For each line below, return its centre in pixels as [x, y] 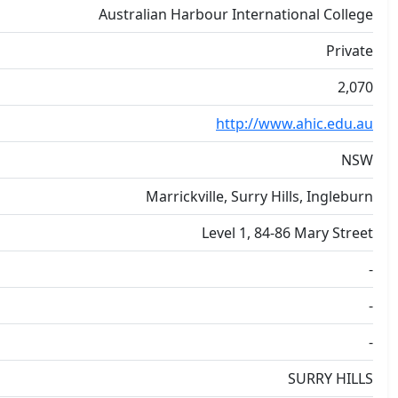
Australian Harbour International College [236, 14]
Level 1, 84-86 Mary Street [287, 233]
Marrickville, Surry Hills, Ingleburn [259, 196]
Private [350, 51]
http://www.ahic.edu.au [295, 123]
